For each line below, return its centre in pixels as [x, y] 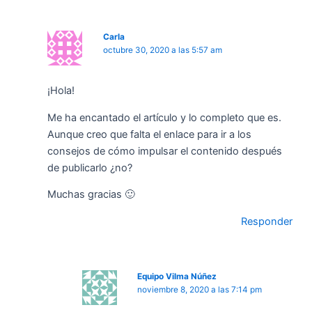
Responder [267, 221]
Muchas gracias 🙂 [91, 195]
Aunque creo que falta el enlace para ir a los [149, 134]
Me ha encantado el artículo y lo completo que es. [164, 117]
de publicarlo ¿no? [90, 167]
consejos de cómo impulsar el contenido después [165, 151]
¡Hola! [61, 91]
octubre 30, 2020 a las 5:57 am [162, 50]
